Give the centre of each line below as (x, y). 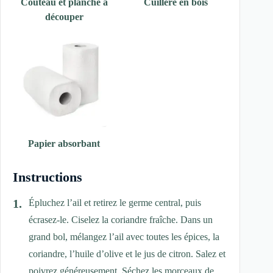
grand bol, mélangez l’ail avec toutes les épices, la (124, 236)
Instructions (48, 177)
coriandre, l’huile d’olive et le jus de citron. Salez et (127, 253)
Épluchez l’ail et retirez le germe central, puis (115, 202)
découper (64, 16)
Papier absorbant (64, 143)
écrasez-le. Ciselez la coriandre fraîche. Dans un (121, 219)
